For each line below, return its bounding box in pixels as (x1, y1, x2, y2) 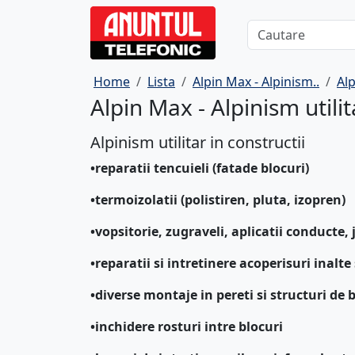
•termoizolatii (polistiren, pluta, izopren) (90, 191, 345, 208)
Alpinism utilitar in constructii (90, 132, 305, 153)
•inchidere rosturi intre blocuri (90, 318, 283, 335)
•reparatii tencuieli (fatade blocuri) (90, 159, 309, 177)
